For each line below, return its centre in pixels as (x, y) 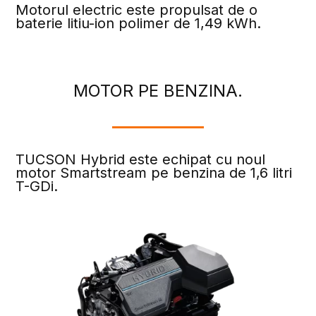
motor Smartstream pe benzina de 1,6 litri (154, 172)
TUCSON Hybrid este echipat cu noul (141, 159)
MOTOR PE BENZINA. (158, 90)
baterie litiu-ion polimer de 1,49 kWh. (139, 23)
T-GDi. (37, 186)
